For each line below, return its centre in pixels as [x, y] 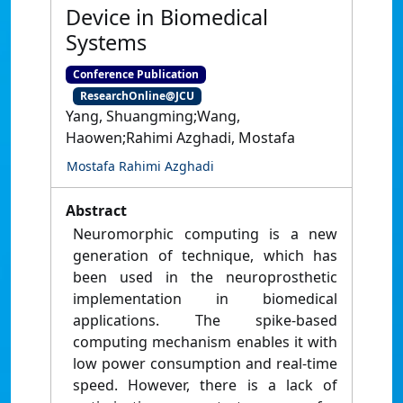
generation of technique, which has [205, 256]
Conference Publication [135, 74]
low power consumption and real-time [205, 364]
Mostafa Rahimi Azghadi [140, 166]
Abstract [96, 211]
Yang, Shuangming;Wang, [153, 116]
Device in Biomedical [167, 17]
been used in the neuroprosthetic [205, 278]
